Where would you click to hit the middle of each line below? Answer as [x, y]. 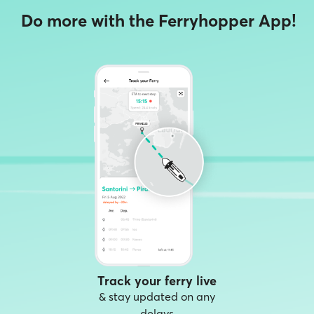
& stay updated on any [157, 297]
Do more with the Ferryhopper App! [159, 21]
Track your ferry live [157, 281]
